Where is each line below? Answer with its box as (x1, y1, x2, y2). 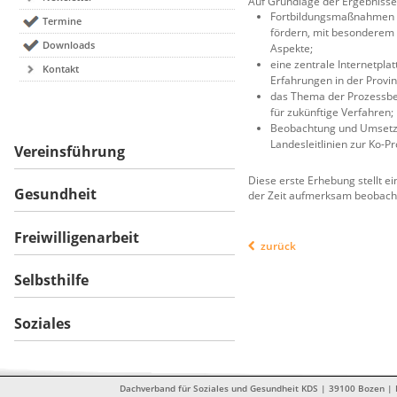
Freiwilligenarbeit (14, 227, 139, 247)
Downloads (43, 38, 96, 51)
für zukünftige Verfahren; (270, 104, 393, 120)
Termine (43, 14, 82, 27)
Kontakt (43, 62, 80, 75)
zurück (261, 237, 296, 253)
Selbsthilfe (14, 270, 89, 291)
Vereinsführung (14, 141, 125, 161)
